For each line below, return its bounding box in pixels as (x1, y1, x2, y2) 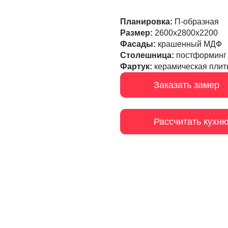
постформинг (174, 51, 226, 60)
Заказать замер (154, 79, 219, 90)
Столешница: (120, 51, 174, 60)
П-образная (173, 17, 219, 26)
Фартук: (120, 62, 152, 71)
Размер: (120, 28, 153, 38)
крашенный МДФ (156, 40, 222, 49)
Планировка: (120, 17, 173, 26)
